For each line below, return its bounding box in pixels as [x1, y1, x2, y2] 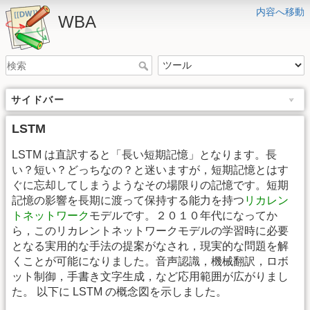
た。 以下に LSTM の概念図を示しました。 [12, 286, 227, 298]
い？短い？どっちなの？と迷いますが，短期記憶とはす [12, 164, 289, 176]
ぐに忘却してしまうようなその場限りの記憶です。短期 [12, 179, 289, 192]
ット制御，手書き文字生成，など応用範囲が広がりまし [12, 271, 289, 283]
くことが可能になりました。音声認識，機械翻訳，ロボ [12, 255, 289, 268]
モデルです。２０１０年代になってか [89, 210, 277, 222]
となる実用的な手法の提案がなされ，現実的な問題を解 [12, 240, 289, 253]
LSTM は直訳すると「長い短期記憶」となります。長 [12, 149, 277, 161]
